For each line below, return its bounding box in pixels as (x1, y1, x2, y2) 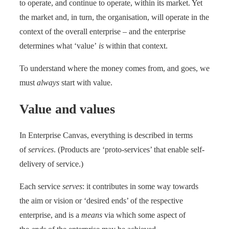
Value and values (19, 101, 115, 117)
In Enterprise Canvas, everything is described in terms (19, 131, 193, 140)
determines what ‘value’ (19, 41, 99, 51)
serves (62, 182, 82, 191)
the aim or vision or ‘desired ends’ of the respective (19, 196, 183, 205)
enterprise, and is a (19, 211, 81, 220)
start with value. (59, 78, 112, 87)
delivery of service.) (19, 159, 83, 169)
